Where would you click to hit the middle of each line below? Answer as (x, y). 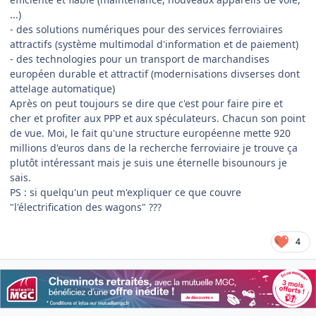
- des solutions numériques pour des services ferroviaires (146, 29)
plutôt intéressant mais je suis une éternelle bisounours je (148, 162)
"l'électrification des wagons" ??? (86, 207)
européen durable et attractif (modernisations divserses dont (155, 73)
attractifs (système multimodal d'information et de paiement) (154, 44)
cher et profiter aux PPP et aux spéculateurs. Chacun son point (158, 118)
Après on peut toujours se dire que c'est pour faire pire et (146, 103)
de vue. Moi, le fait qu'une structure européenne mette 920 (150, 133)
